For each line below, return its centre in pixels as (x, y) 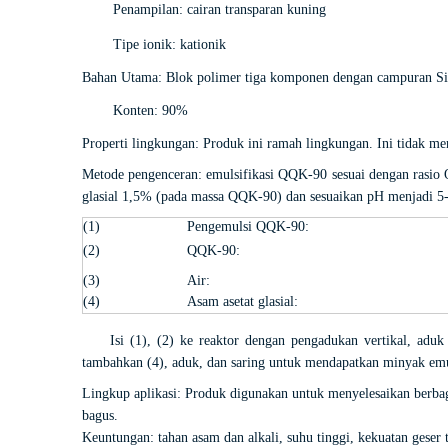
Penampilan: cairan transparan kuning (219, 9)
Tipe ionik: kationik (169, 44)
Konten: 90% (150, 110)
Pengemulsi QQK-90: (248, 226)
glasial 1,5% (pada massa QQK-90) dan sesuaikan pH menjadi (257, 196)
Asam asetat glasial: (242, 301)
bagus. (100, 415)
